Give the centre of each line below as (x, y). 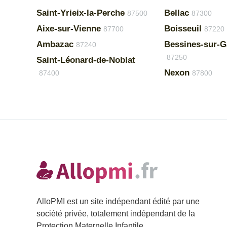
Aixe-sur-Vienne (69, 29)
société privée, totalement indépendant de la (116, 214)
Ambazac (55, 44)
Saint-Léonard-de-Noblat (86, 60)
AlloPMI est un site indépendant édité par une (118, 201)
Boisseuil (183, 29)
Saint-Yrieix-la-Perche (81, 13)
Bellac (177, 13)
